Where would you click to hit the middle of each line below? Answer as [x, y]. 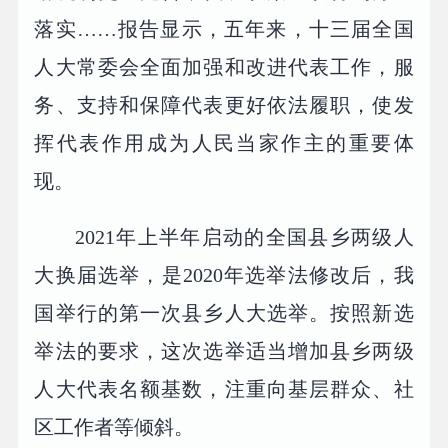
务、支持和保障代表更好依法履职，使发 [224, 104]
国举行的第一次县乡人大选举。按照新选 [224, 312]
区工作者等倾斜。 [114, 426]
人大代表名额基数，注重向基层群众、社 [224, 388]
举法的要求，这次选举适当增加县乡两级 [224, 350]
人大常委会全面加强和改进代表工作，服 [224, 66]
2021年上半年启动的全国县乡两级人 [244, 236]
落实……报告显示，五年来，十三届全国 [224, 28]
